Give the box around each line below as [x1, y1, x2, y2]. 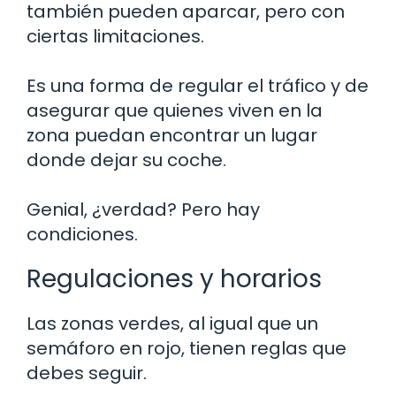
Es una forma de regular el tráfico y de [27, 72, 369, 98]
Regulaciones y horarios [27, 261, 322, 296]
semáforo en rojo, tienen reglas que [27, 335, 346, 361]
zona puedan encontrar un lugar [27, 122, 317, 148]
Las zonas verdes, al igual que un [27, 310, 318, 336]
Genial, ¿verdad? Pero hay [27, 196, 260, 222]
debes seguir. [27, 360, 147, 385]
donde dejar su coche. [27, 147, 226, 172]
